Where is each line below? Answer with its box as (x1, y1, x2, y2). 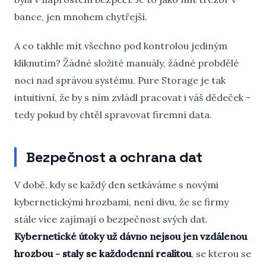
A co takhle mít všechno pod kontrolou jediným (14, 40, 227, 52)
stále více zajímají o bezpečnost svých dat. (14, 213, 208, 225)
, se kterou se (191, 248, 251, 259)
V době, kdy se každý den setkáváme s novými (14, 179, 218, 191)
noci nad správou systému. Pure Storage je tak (14, 74, 226, 86)
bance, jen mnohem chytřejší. (14, 11, 147, 23)
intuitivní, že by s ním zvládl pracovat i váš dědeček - (14, 91, 251, 103)
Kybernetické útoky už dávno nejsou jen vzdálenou (14, 230, 247, 242)
